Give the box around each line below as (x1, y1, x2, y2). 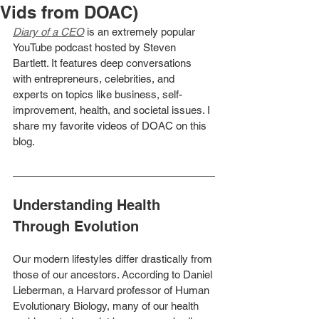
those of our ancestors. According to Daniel (13, 268, 215, 281)
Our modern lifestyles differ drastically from (13, 253, 215, 265)
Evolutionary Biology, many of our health (13, 300, 202, 312)
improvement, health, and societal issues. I (13, 104, 213, 116)
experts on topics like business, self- (13, 88, 182, 100)
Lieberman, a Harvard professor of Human (13, 284, 212, 296)
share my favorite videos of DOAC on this (13, 120, 209, 132)
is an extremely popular (87, 26, 198, 38)
